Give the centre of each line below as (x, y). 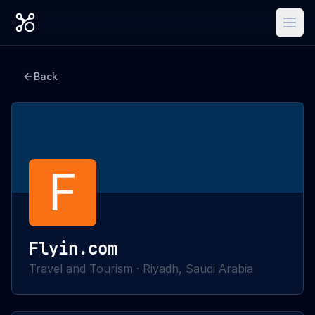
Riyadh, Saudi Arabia (198, 269)
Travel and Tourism (81, 269)
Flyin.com (73, 249)
